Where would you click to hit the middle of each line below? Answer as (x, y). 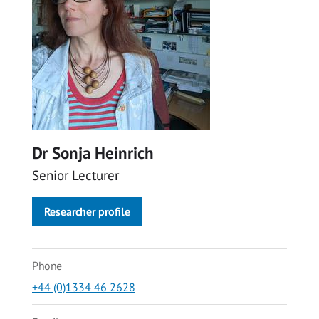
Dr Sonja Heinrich (93, 153)
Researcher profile (87, 212)
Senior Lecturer (75, 175)
